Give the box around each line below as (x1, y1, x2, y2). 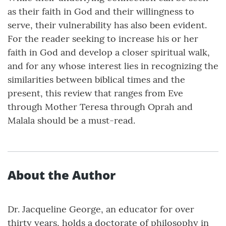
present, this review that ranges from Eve (8, 87, 183, 99)
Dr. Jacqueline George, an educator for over (8, 203, 194, 215)
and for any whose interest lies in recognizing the (8, 60, 218, 72)
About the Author (8, 166, 116, 183)
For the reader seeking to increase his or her (8, 33, 198, 44)
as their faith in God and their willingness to (8, 6, 194, 17)
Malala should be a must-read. (8, 115, 135, 126)
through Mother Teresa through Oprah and (8, 101, 193, 112)
